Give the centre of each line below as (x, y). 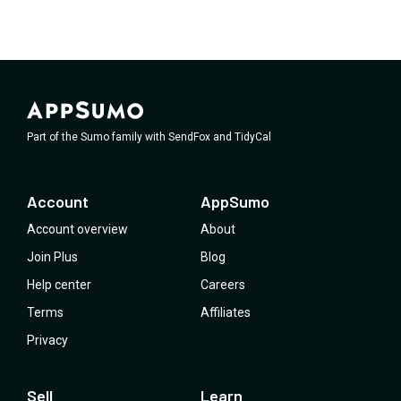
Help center (59, 284)
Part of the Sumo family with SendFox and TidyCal (149, 137)
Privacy (47, 340)
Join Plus (52, 256)
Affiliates (226, 312)
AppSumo (235, 201)
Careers (223, 284)
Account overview (77, 229)
